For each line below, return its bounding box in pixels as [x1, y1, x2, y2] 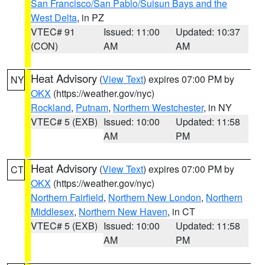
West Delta [31, 11, 77, 24]
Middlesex [31, 205, 74, 218]
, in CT [167, 205, 195, 218]
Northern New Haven [79, 205, 167, 218]
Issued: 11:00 [103, 25, 160, 38]
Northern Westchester [113, 101, 203, 114]
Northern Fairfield [31, 190, 104, 204]
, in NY [203, 101, 232, 114]
